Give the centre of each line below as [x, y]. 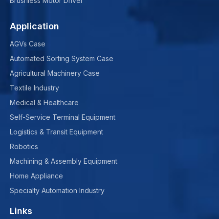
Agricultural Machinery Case [55, 73]
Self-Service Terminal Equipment [63, 117]
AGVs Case [28, 44]
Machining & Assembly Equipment [64, 161]
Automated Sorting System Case [62, 59]
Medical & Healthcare [44, 103]
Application [34, 26]
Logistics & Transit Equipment [56, 132]
